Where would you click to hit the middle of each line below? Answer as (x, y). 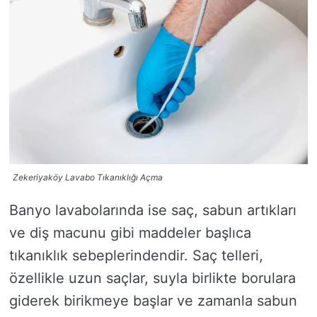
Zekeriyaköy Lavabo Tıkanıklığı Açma (88, 177)
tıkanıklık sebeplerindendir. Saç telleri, (136, 255)
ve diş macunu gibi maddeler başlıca (130, 232)
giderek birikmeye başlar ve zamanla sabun (153, 300)
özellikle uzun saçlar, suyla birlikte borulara (152, 278)
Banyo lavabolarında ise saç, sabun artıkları (153, 210)
